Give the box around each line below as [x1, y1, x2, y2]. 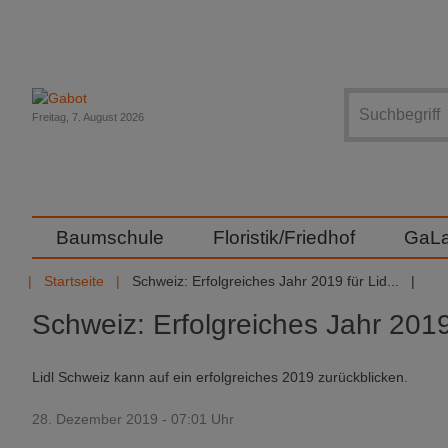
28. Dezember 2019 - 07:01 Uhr [32, 411, 234, 427]
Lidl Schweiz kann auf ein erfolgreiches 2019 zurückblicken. [32, 369, 408, 385]
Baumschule [56, 227, 164, 248]
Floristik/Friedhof [212, 227, 355, 248]
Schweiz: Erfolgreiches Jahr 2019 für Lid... [132, 273, 399, 289]
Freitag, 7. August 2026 [32, 111, 144, 123]
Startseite [44, 273, 104, 289]
